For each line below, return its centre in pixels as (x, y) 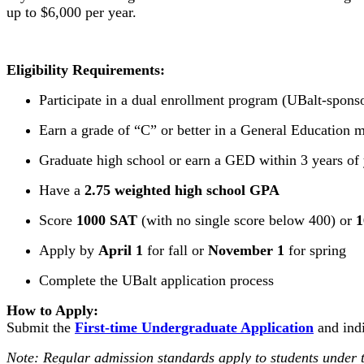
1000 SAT (107, 221)
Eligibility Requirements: (86, 70)
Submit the (41, 328)
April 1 (121, 251)
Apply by (69, 251)
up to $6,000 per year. (71, 13)
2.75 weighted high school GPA (182, 191)
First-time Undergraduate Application (194, 328)
